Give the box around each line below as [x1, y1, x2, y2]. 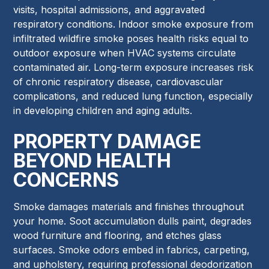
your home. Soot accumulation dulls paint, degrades [13, 214, 252, 227]
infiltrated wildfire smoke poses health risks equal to [13, 32, 249, 44]
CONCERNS [13, 168, 119, 192]
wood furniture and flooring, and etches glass [13, 229, 222, 241]
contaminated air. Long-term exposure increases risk [13, 61, 254, 73]
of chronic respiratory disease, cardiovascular [13, 75, 224, 88]
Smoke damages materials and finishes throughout [13, 200, 244, 213]
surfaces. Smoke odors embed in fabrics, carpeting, [13, 243, 250, 256]
